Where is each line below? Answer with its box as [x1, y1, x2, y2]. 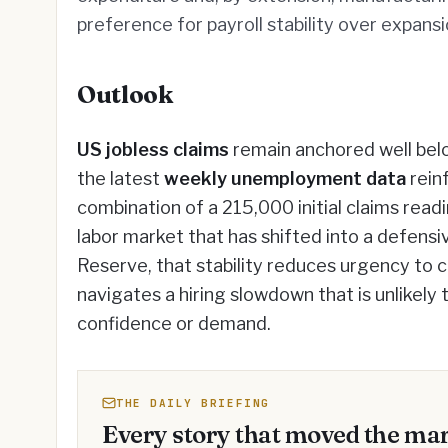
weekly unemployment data [164, 168, 406, 189]
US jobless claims [77, 139, 229, 160]
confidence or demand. [77, 313, 271, 334]
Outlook [77, 80, 173, 109]
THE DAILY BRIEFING [116, 396, 270, 410]
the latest [77, 168, 164, 189]
